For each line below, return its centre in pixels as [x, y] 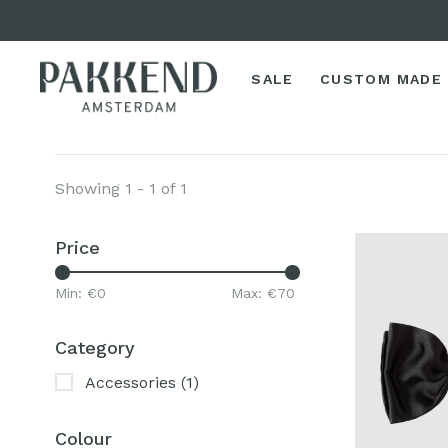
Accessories [133, 383]
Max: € [254, 293]
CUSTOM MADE [381, 79]
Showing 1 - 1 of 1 [121, 189]
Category [95, 348]
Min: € [76, 293]
